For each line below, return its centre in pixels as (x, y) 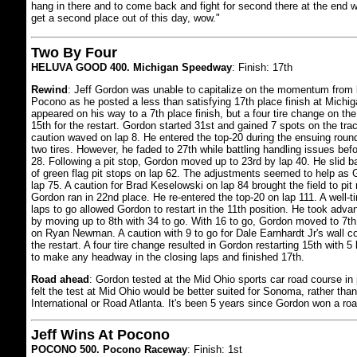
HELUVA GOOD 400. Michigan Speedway (131, 67)
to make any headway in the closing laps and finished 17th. (167, 257)
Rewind (49, 90)
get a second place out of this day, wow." (125, 18)
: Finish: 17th (262, 67)
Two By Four (74, 53)
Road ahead (60, 279)
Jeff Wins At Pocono (100, 334)
